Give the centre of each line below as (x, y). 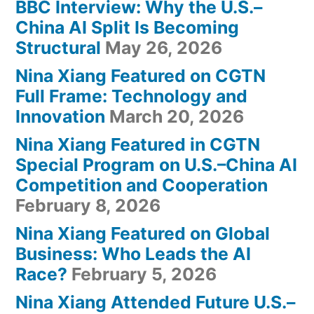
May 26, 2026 (164, 47)
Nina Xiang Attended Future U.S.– (155, 302)
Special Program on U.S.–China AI (156, 164)
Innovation (60, 116)
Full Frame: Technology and (131, 96)
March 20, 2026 (177, 116)
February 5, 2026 (144, 274)
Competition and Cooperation (142, 185)
